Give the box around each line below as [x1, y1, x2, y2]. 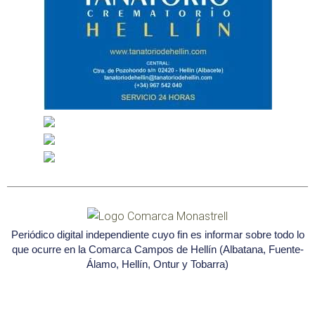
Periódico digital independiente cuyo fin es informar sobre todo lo [11, 228, 304, 240]
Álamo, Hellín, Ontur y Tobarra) [86, 257, 229, 270]
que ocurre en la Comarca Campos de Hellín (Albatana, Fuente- [11, 243, 304, 255]
